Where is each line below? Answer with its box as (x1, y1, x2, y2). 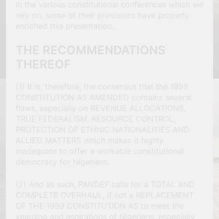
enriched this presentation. (16, 21, 114, 31)
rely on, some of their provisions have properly (16, 10, 189, 21)
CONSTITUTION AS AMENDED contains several (16, 92, 192, 102)
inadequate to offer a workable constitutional (16, 146, 184, 156)
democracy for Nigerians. (16, 156, 109, 167)
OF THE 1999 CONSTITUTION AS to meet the (16, 200, 184, 211)
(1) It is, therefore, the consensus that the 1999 (16, 81, 188, 91)
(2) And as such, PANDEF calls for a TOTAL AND (16, 179, 195, 189)
